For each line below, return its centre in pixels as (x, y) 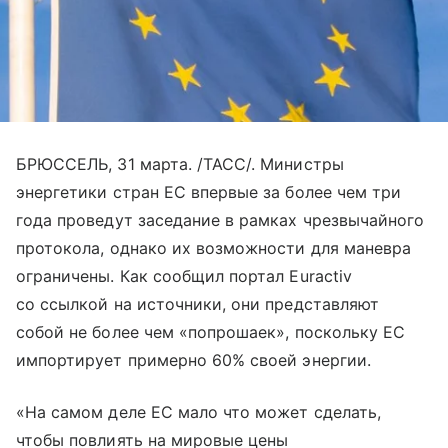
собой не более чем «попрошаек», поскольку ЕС (211, 332)
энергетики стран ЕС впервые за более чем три (209, 192)
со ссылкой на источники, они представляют (197, 304)
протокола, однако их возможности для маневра (214, 248)
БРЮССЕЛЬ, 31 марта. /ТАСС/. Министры (180, 164)
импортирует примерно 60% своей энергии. (193, 360)
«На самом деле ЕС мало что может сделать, (198, 412)
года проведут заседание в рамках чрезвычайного (220, 220)
